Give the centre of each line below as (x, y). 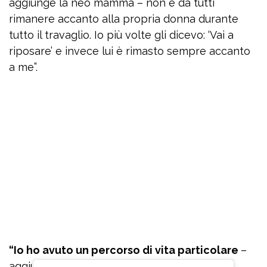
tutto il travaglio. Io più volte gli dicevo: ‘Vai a (121, 35)
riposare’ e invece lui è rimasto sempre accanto (130, 51)
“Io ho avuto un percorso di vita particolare (125, 250)
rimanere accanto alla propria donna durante (124, 19)
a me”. (23, 67)
